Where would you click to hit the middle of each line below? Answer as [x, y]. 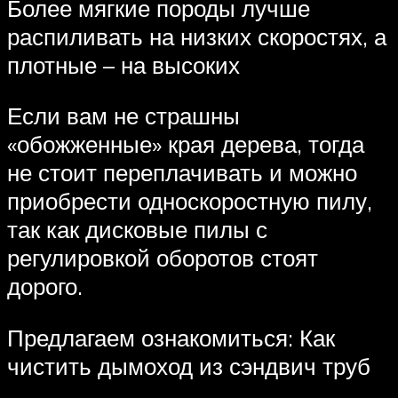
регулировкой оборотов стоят [163, 258]
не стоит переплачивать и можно [182, 173]
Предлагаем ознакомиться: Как [171, 337]
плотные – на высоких [123, 64]
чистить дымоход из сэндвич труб [189, 366]
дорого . [45, 287]
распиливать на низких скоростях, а [197, 36]
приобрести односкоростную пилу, [190, 201]
